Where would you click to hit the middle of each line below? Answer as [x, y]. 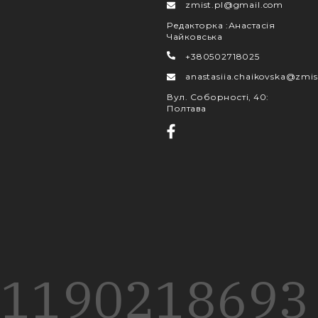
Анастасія [252, 25]
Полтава [187, 108]
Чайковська [195, 36]
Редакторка [196, 25]
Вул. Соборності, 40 [217, 97]
